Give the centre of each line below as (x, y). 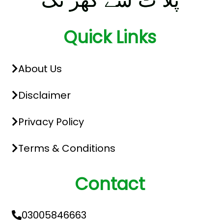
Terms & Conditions (67, 149)
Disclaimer (44, 96)
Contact (110, 184)
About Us (40, 69)
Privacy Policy (51, 122)
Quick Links (110, 37)
